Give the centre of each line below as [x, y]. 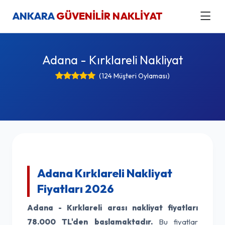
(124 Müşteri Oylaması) [134, 76]
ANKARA [34, 16]
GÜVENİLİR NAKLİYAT [109, 16]
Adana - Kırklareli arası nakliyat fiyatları [113, 208]
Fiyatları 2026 [76, 189]
